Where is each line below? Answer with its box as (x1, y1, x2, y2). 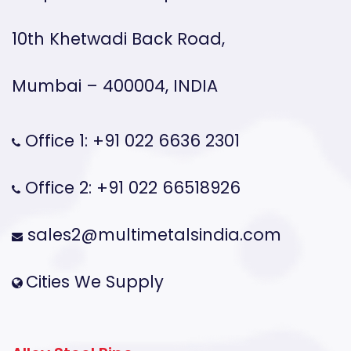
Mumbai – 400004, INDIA (12, 74, 218, 98)
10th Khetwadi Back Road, (12, 27, 225, 51)
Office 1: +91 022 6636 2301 (20, 129, 240, 153)
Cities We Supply (26, 270, 164, 294)
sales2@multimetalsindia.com (27, 223, 281, 247)
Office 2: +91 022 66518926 (20, 176, 241, 200)
